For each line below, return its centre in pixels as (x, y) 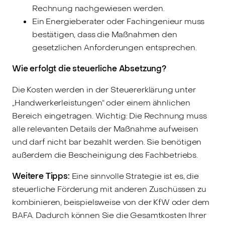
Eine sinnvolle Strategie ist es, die (134, 176)
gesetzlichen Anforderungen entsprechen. (115, 48)
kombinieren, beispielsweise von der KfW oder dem (111, 202)
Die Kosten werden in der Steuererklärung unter (104, 90)
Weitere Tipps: (41, 176)
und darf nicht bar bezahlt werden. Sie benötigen (107, 142)
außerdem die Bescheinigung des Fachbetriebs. (105, 155)
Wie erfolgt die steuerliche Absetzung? (89, 69)
